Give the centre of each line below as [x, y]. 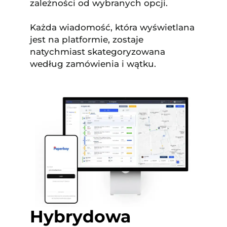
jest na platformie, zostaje [86, 40]
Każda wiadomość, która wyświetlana [112, 28]
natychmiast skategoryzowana [97, 52]
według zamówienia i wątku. [93, 64]
